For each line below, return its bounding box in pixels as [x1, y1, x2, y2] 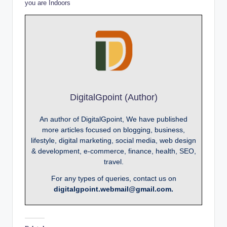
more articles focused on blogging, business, [42, 125, 185, 134]
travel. [103, 157, 124, 166]
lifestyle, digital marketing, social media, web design [31, 136, 196, 144]
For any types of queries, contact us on [51, 174, 176, 182]
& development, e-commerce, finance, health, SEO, [31, 146, 196, 155]
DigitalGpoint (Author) [69, 92, 158, 102]
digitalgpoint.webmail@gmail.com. [54, 184, 173, 193]
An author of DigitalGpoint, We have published [40, 115, 187, 123]
